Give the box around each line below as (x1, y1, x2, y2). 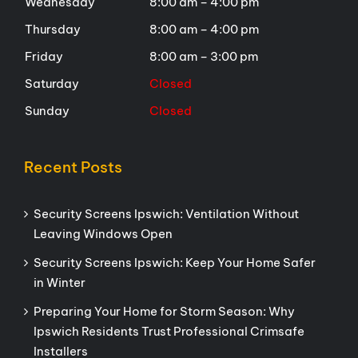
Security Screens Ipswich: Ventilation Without (33, 206, 299, 222)
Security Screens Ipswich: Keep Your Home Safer (33, 255, 316, 271)
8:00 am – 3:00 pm (149, 49, 258, 65)
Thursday (24, 22, 81, 38)
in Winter (33, 275, 86, 291)
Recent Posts (23, 157, 122, 177)
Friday (24, 49, 63, 65)
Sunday (24, 103, 70, 119)
